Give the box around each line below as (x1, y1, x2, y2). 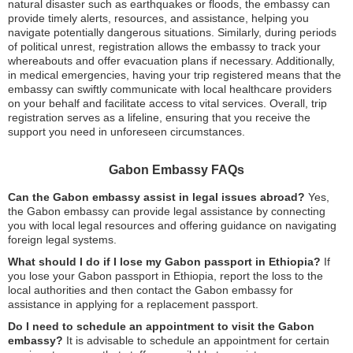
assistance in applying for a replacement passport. (8, 297, 258, 310)
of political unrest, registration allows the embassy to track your (8, 39, 321, 53)
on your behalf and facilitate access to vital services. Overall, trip (8, 96, 327, 110)
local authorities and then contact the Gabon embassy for (8, 283, 293, 296)
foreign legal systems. (8, 232, 117, 246)
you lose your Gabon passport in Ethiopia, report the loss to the (8, 269, 323, 282)
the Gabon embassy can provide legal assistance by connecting (8, 204, 325, 217)
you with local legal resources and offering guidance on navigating (8, 218, 336, 232)
